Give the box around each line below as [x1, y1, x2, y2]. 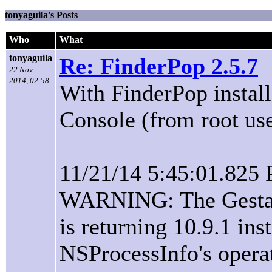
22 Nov [9, 65, 33, 74]
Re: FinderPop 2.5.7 [59, 53, 258, 79]
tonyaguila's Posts [5, 10, 78, 20]
